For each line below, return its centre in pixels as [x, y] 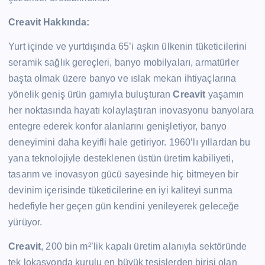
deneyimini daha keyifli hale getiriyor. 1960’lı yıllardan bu [130, 143]
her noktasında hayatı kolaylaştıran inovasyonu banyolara [131, 111]
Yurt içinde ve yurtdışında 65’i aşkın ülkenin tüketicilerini [128, 47]
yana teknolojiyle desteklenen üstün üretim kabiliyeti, [121, 159]
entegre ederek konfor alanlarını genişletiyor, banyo [118, 127]
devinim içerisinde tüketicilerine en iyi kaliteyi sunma [120, 190]
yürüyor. [25, 222]
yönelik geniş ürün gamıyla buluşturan [91, 95]
